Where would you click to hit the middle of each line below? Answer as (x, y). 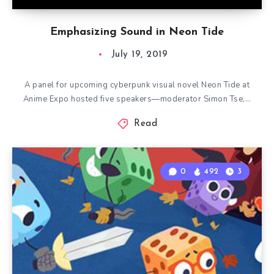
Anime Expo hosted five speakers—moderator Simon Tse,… (137, 99)
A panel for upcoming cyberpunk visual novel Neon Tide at (137, 85)
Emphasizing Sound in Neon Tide (137, 32)
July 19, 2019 (139, 55)
